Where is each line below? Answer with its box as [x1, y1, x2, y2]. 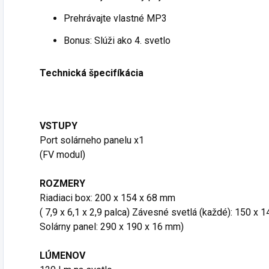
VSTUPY [40, 120, 77, 132]
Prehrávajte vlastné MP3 [64, 13, 167, 25]
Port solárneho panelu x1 [40, 134, 144, 147]
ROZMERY [40, 178, 85, 190]
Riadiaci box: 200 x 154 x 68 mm [40, 192, 175, 204]
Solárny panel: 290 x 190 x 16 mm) [40, 221, 184, 233]
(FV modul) [40, 149, 85, 161]
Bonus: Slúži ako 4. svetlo [64, 35, 171, 47]
